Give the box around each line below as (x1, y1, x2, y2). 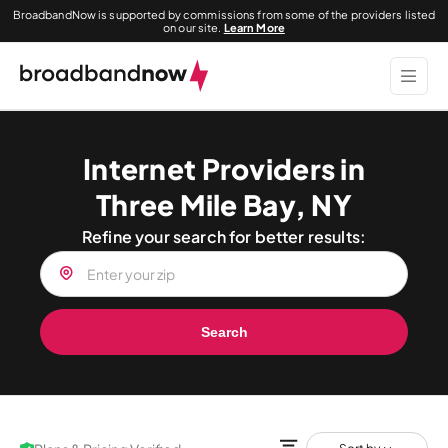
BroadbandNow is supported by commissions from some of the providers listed (12, 8, 436, 21)
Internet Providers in (83, 151, 365, 186)
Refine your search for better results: (81, 226, 367, 247)
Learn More (223, 21, 285, 34)
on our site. (163, 21, 224, 34)
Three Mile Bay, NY (95, 187, 353, 222)
